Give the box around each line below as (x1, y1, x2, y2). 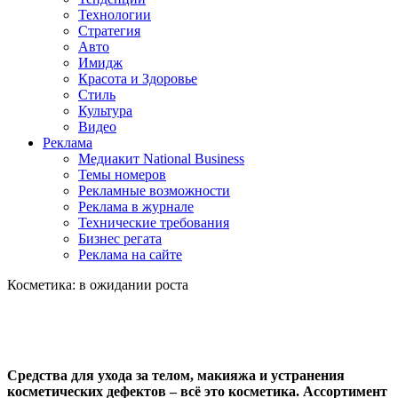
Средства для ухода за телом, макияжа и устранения (7, 368, 345, 383)
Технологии (78, 7, 151, 22)
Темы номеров (78, 167, 166, 182)
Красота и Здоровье (78, 71, 197, 86)
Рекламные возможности (78, 183, 230, 198)
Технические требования (78, 215, 229, 230)
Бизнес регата (78, 231, 162, 246)
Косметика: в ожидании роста (7, 277, 188, 292)
